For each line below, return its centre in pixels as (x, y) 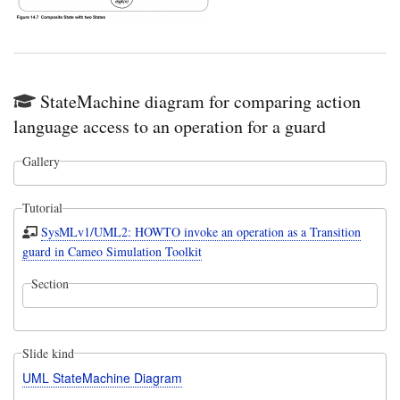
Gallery (41, 161)
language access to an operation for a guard (170, 126)
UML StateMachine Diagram (102, 377)
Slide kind (48, 353)
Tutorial (42, 208)
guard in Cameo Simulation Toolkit (112, 251)
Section (50, 283)
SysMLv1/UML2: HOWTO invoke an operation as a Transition (201, 231)
